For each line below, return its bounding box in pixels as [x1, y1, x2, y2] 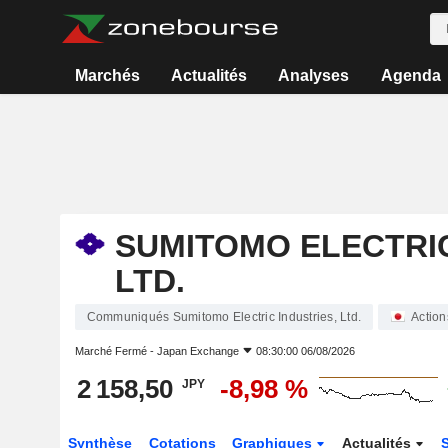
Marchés [74, 67, 140, 84]
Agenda [380, 67, 441, 84]
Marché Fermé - [74, 345, 157, 357]
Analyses [278, 67, 350, 84]
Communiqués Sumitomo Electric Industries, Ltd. [86, 310, 361, 324]
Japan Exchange [156, 345, 239, 357]
